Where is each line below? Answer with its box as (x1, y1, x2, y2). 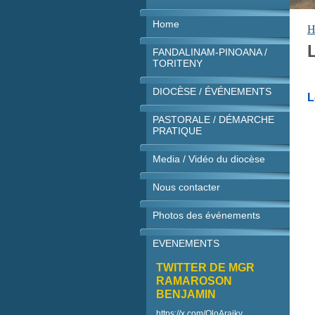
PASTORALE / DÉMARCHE (153, 114, 274, 125)
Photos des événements (153, 210, 260, 221)
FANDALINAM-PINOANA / (153, 46, 267, 58)
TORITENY (153, 58, 202, 69)
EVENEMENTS (153, 238, 219, 249)
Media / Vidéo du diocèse (153, 153, 265, 165)
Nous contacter (153, 181, 220, 193)
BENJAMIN (156, 288, 216, 300)
